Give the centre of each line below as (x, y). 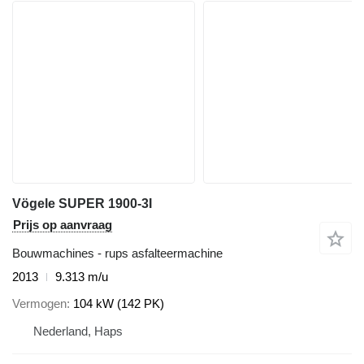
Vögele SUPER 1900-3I (82, 204)
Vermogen (39, 303)
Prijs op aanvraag (63, 225)
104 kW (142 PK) (119, 303)
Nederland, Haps (78, 331)
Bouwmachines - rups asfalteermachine (117, 253)
